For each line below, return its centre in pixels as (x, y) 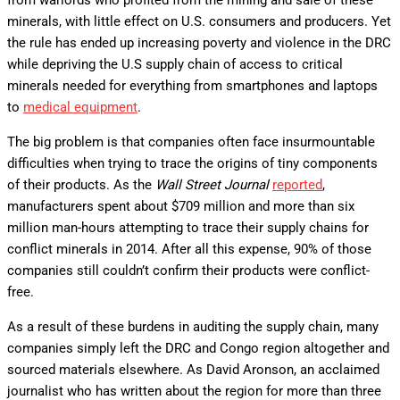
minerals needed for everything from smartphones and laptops (192, 86)
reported (297, 185)
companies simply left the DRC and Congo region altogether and (198, 348)
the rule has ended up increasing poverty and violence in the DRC (199, 43)
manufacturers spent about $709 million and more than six (181, 206)
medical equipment (80, 107)
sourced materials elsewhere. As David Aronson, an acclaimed (193, 370)
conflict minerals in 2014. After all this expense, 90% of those (189, 249)
